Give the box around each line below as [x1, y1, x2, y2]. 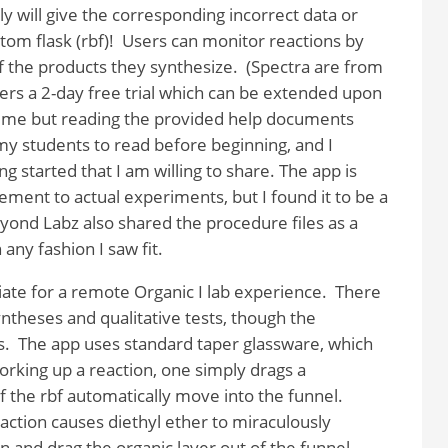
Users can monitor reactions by [121, 28, 364, 52]
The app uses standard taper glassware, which [17, 331, 373, 355]
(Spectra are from [245, 54, 383, 78]
